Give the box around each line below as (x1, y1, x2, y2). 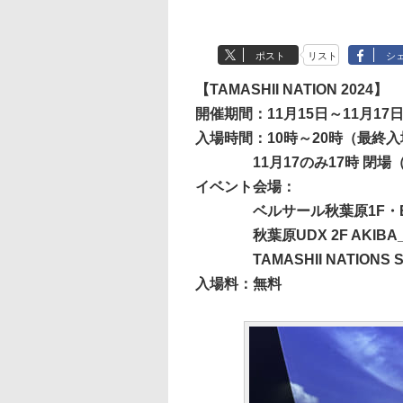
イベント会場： (195, 179, 296, 194)
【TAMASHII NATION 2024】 (195, 82, 388, 97)
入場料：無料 (195, 276, 282, 291)
